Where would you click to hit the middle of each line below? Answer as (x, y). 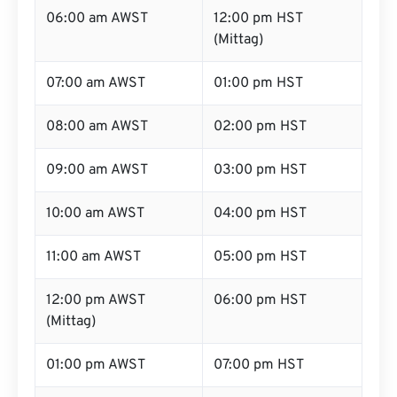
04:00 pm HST (260, 214)
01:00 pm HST (258, 83)
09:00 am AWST (97, 170)
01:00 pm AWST (96, 365)
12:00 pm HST (258, 19)
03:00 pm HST (260, 170)
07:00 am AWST (96, 83)
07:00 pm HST (259, 365)
